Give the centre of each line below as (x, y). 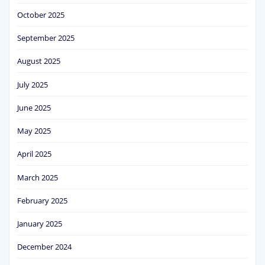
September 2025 (46, 38)
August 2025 (39, 61)
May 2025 (34, 131)
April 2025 (34, 154)
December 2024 (44, 247)
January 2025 (40, 224)
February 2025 (42, 200)
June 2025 (34, 107)
